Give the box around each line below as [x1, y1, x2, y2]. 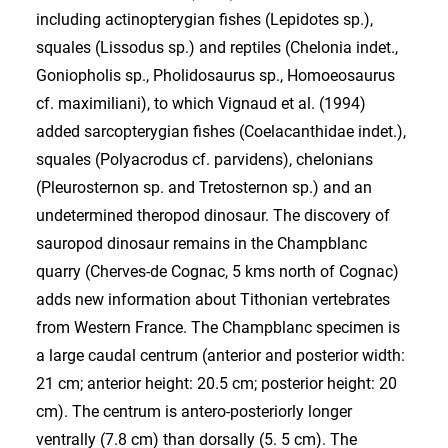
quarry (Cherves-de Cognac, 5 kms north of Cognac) [36, 262, 399, 281]
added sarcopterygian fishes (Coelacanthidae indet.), [36, 122, 406, 141]
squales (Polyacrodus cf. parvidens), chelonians [36, 150, 373, 169]
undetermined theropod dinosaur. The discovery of [36, 206, 390, 225]
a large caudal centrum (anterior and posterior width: [36, 346, 405, 365]
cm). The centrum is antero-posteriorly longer [36, 402, 352, 421]
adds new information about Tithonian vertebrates [36, 290, 390, 309]
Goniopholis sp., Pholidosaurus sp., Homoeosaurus [36, 66, 395, 85]
